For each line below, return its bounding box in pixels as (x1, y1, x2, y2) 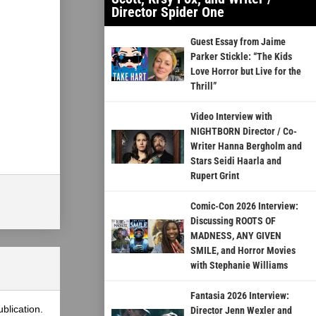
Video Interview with (190, 111, 272, 123)
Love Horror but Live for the (190, 66, 301, 78)
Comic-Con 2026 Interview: (190, 200, 298, 212)
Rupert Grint (190, 170, 239, 182)
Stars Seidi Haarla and (190, 155, 281, 167)
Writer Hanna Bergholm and (190, 140, 302, 152)
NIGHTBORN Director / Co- (190, 126, 297, 138)
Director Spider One (111, 4, 224, 21)
